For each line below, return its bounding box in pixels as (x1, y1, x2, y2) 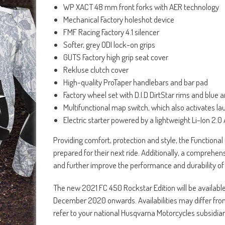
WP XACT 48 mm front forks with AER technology (63, 2, 219, 13)
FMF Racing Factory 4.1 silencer (63, 27, 159, 38)
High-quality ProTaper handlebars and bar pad (63, 77, 208, 88)
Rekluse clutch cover (63, 64, 129, 75)
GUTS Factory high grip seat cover (63, 52, 168, 63)
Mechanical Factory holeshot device (63, 14, 174, 25)
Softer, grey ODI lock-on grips (63, 39, 155, 50)
